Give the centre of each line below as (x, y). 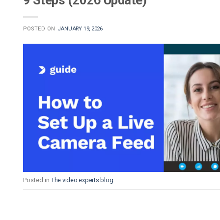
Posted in (37, 180)
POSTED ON (40, 29)
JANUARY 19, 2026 (80, 29)
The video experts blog (82, 180)
